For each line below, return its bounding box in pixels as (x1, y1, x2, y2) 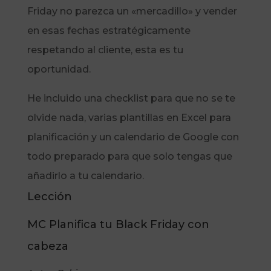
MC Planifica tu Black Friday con (27, 218, 209, 232)
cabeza (27, 240, 68, 253)
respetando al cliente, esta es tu (27, 44, 183, 56)
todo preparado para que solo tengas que (27, 151, 232, 163)
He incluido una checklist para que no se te (27, 93, 235, 105)
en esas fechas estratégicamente (27, 25, 191, 37)
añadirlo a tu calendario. (27, 170, 144, 182)
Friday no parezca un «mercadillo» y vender (27, 5, 237, 18)
